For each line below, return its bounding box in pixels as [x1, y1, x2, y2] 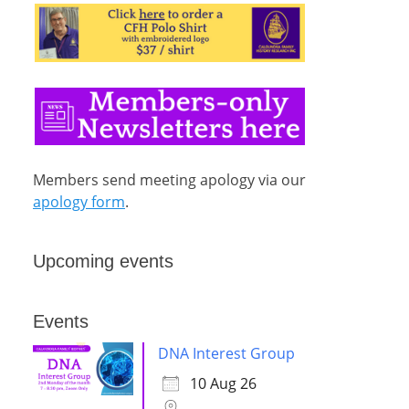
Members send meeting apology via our [33, 170, 306, 191]
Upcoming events [33, 251, 173, 272]
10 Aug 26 [190, 373, 257, 394]
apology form [33, 192, 125, 213]
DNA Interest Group [158, 343, 295, 364]
